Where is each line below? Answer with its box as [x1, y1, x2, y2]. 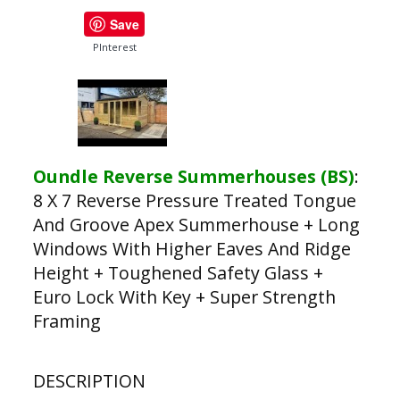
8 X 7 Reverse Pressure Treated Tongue [32, 188, 356, 212]
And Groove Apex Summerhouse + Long [32, 212, 360, 237]
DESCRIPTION [32, 369, 146, 393]
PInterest [92, 40, 137, 54]
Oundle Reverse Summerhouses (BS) [32, 164, 354, 188]
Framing [32, 309, 101, 333]
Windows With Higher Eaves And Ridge [32, 237, 351, 261]
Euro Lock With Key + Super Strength [32, 285, 336, 309]
